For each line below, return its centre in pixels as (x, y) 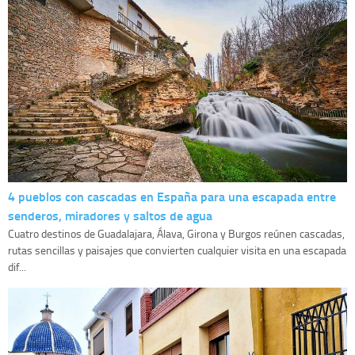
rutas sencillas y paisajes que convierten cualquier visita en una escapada (177, 250)
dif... (17, 266)
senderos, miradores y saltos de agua (110, 215)
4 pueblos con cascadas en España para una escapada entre (172, 196)
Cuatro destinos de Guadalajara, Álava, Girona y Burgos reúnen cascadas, (176, 233)
